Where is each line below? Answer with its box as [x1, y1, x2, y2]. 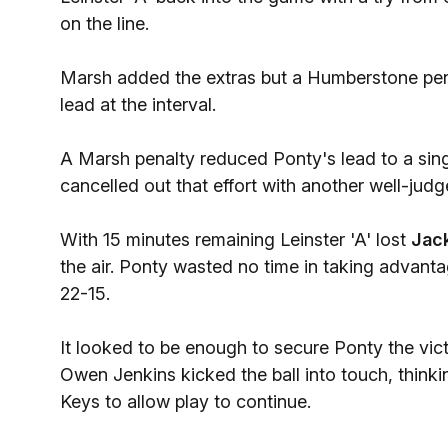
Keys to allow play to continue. [60, 391, 311, 412]
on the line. [60, 13, 149, 34]
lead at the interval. [60, 94, 216, 115]
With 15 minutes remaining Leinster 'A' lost [60, 229, 411, 250]
